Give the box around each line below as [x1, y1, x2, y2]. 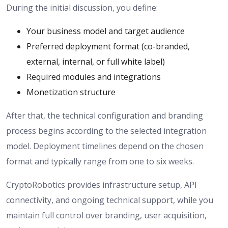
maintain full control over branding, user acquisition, [6, 210, 207, 221]
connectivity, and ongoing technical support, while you [6, 194, 213, 206]
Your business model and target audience [26, 25, 185, 37]
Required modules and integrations [26, 71, 161, 83]
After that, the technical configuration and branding [6, 110, 203, 122]
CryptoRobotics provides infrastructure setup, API [6, 179, 197, 191]
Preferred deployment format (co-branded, [26, 41, 190, 52]
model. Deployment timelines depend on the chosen [6, 140, 204, 152]
